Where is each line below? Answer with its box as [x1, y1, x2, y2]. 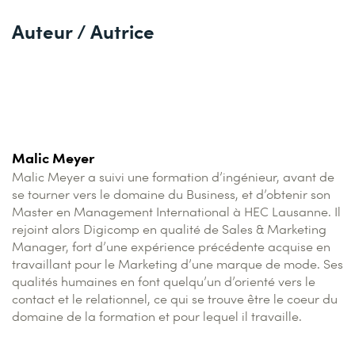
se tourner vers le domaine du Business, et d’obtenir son [12, 185, 330, 202]
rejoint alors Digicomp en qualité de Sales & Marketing [12, 220, 326, 237]
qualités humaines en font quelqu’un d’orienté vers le [12, 273, 315, 289]
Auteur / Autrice [12, 17, 155, 44]
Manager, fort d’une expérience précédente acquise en [12, 238, 330, 254]
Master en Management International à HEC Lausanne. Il [12, 203, 341, 219]
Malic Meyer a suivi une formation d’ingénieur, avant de [12, 168, 334, 185]
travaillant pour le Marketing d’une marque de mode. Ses [12, 255, 343, 272]
